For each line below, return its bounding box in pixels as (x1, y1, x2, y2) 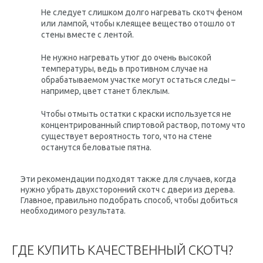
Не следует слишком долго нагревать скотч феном (41, 8, 242, 17)
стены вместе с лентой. (41, 30, 134, 39)
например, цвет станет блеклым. (41, 86, 170, 96)
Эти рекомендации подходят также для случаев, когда (21, 174, 236, 184)
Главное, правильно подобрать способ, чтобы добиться (21, 195, 238, 205)
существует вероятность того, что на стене (41, 131, 212, 141)
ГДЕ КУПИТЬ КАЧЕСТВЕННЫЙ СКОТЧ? (12, 242, 233, 257)
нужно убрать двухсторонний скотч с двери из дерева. (21, 185, 235, 194)
